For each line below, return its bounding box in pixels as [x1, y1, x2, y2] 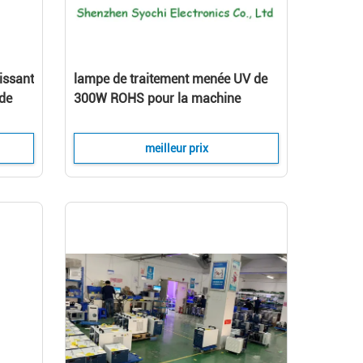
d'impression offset [74, 110, 183, 126]
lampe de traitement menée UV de [74, 71, 267, 87]
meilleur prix [144, 142, 208, 155]
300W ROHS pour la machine [74, 91, 241, 106]
